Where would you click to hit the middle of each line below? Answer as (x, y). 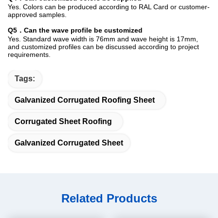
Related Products (109, 198)
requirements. (29, 54)
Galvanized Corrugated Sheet (69, 143)
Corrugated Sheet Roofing (63, 121)
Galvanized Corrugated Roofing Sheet (85, 100)
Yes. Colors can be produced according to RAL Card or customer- (109, 7)
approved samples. (37, 15)
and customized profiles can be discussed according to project (103, 47)
